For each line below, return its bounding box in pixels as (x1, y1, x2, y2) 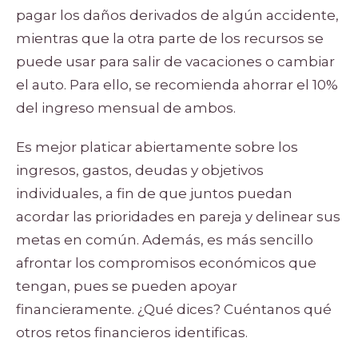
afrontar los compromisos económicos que (16, 254, 316, 271)
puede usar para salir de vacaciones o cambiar (16, 53, 335, 70)
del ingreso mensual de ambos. (16, 99, 236, 116)
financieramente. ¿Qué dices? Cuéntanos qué (16, 300, 332, 317)
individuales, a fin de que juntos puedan (16, 185, 292, 201)
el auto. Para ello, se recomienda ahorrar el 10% (16, 76, 338, 93)
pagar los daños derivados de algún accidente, (16, 6, 339, 23)
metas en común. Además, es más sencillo (16, 231, 313, 248)
